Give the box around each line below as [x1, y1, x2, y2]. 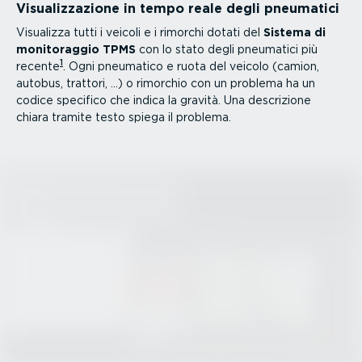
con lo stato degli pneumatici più [136, 42, 318, 56]
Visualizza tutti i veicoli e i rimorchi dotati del [16, 25, 263, 39]
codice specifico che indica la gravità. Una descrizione [16, 93, 311, 107]
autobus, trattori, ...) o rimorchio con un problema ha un [16, 76, 315, 90]
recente [16, 59, 60, 73]
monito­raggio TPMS [16, 42, 136, 56]
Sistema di [263, 25, 326, 39]
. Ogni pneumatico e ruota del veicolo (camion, [63, 59, 319, 73]
